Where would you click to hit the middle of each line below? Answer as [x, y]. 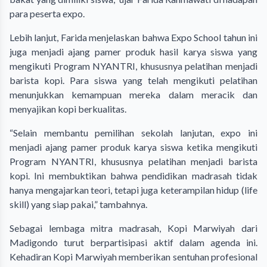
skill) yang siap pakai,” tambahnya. [78, 204]
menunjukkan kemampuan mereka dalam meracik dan [133, 94]
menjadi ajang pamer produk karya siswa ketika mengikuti [133, 147]
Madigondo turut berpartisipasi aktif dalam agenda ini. [133, 242]
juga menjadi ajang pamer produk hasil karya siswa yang [133, 51]
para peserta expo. [47, 13]
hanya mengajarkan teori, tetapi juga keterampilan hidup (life [133, 190]
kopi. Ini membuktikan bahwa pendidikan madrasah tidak [133, 175]
